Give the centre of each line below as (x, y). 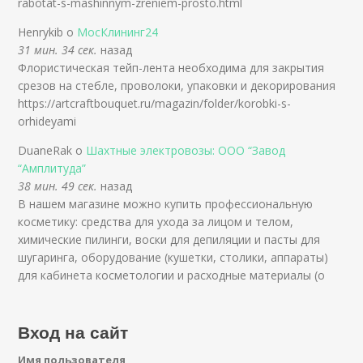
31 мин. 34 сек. (58, 49)
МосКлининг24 (118, 32)
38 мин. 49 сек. (58, 186)
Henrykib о (48, 32)
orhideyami (47, 121)
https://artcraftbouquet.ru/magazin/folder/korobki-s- (155, 103)
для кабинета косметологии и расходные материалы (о (172, 275)
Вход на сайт (73, 331)
